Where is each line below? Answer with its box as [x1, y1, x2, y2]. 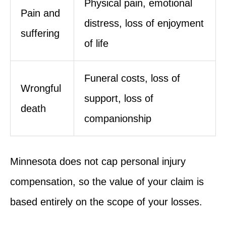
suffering [21, 27, 60, 39]
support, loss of [84, 92, 153, 104]
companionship [84, 112, 151, 124]
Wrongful [21, 82, 61, 94]
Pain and [21, 7, 60, 19]
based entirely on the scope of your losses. [10, 196, 202, 207]
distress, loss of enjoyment [84, 17, 204, 29]
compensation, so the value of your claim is [10, 176, 204, 187]
